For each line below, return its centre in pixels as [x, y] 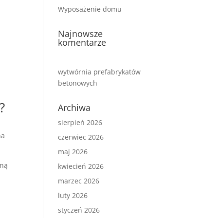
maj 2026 [73, 152]
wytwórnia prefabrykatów [100, 72]
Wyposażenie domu [90, 9]
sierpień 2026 [80, 122]
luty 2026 [73, 195]
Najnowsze [81, 34]
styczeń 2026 [79, 210]
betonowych [78, 83]
